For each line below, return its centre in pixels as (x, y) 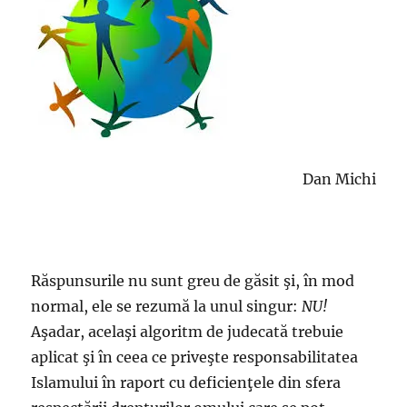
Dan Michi (339, 179)
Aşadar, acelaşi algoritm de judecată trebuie (188, 332)
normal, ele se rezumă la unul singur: (167, 306)
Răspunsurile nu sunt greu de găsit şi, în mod (193, 281)
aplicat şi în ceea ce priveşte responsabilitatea (195, 357)
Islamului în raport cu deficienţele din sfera (186, 382)
